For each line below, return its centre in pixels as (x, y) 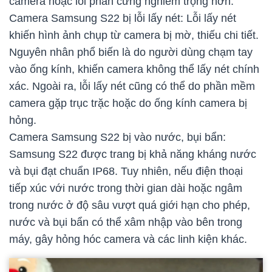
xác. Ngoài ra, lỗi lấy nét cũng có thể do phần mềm (132, 87)
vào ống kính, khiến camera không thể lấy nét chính (134, 70)
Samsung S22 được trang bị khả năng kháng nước (133, 155)
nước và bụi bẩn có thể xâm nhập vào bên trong (126, 223)
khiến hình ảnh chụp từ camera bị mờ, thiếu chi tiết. (134, 36)
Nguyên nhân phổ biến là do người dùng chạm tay (131, 53)
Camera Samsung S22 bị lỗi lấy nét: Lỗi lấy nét (123, 19)
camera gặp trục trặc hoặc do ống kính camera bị (128, 104)
